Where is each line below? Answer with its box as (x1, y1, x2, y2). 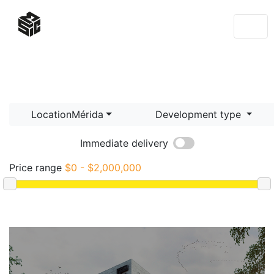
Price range (9, 161, 62, 174)
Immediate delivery (80, 137, 168, 149)
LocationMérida (31, 108, 103, 120)
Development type (155, 108, 244, 120)
